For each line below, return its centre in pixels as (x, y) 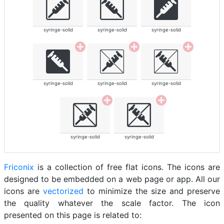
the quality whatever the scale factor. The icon (112, 203)
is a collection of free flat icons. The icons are (127, 167)
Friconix (19, 167)
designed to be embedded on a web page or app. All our (112, 179)
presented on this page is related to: (73, 215)
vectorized (63, 191)
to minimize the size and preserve (152, 191)
